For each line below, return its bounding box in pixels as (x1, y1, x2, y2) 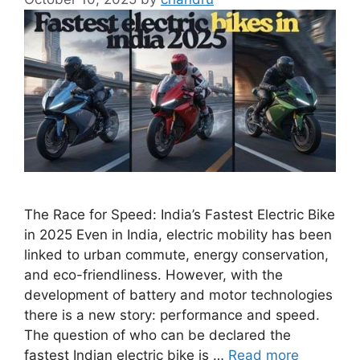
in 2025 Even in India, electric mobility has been (24, 226, 332, 243)
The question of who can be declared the (24, 326, 291, 343)
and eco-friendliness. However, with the (24, 266, 283, 283)
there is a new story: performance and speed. (24, 306, 320, 323)
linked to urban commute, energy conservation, (24, 246, 329, 263)
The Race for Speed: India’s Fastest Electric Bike (24, 206, 335, 223)
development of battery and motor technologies (24, 286, 333, 303)
